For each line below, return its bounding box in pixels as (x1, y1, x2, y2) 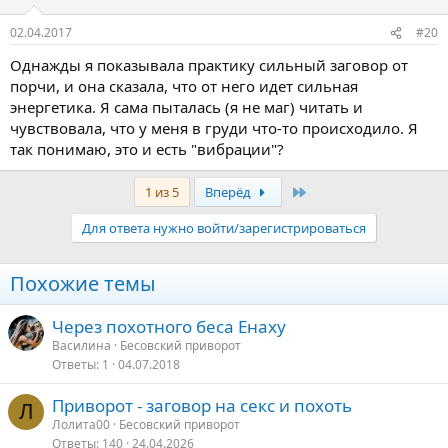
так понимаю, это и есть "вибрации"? (10, 139, 284, 159)
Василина (52, 337, 111, 354)
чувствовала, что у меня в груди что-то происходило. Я (10, 118, 418, 138)
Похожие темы (10, 270, 156, 297)
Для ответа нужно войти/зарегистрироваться (82, 219, 366, 237)
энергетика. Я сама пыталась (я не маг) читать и (10, 97, 363, 117)
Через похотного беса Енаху (52, 315, 286, 338)
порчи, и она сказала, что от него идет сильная (10, 76, 358, 96)
